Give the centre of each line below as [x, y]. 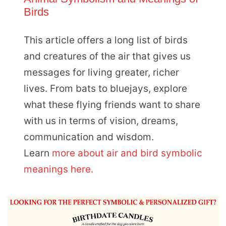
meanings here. [58, 169]
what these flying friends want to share [112, 104]
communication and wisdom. [89, 137]
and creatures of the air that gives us [107, 56]
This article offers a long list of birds [105, 40]
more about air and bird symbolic [127, 153]
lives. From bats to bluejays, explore [105, 88]
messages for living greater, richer [101, 72]
